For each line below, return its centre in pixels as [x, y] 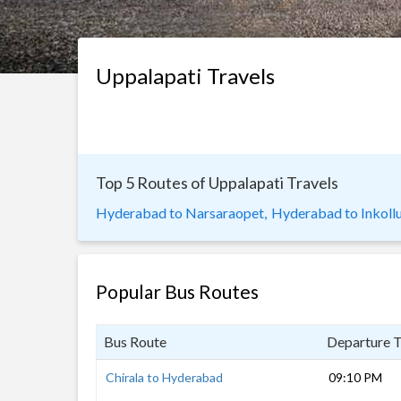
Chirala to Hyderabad [164, 377]
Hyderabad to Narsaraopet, [181, 213]
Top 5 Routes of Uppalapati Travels [217, 183]
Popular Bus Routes [177, 291]
